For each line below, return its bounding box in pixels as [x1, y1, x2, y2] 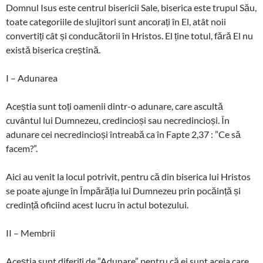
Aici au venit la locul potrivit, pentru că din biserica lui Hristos [6, 170, 251, 182]
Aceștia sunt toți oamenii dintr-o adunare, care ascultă [6, 100, 223, 112]
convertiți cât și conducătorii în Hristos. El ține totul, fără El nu [6, 29, 253, 41]
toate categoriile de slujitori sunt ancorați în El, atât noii [6, 15, 226, 27]
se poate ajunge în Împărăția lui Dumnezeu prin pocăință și [6, 184, 241, 196]
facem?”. [6, 142, 38, 154]
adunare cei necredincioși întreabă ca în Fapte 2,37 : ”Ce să [6, 128, 241, 140]
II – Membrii [6, 227, 55, 238]
